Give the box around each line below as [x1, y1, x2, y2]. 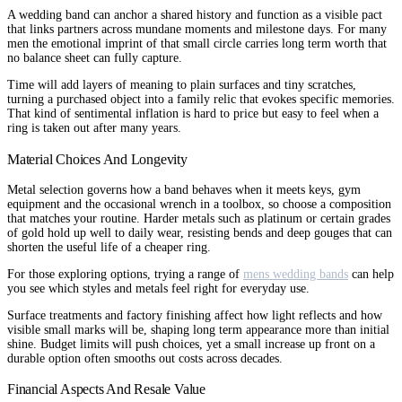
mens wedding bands [243, 267, 348, 281]
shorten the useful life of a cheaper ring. [7, 240, 211, 254]
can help [348, 267, 394, 281]
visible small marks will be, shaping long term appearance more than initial [7, 322, 389, 336]
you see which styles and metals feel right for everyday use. [7, 281, 310, 295]
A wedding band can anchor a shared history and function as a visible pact [7, 8, 382, 22]
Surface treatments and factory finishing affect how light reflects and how [7, 308, 382, 322]
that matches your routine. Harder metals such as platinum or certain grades [7, 211, 390, 225]
